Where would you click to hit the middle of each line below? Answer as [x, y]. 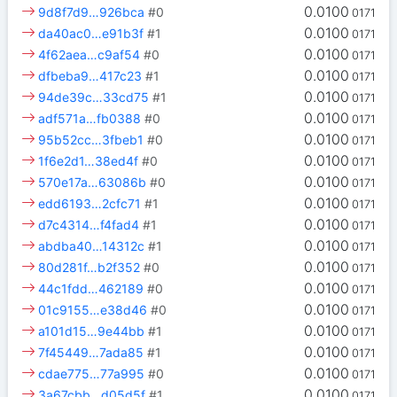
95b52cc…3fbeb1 [91, 140]
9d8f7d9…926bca [92, 12]
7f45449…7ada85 [91, 353]
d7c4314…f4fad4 [89, 225]
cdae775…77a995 [92, 374]
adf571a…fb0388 [90, 119]
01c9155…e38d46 [93, 310]
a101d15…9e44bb [92, 331]
